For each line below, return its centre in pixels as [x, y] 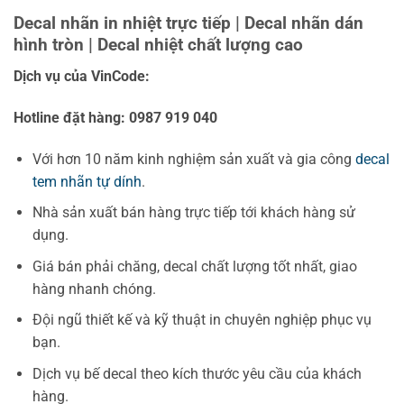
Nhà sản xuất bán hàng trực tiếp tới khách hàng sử [193, 213]
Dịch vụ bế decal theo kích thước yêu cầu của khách [197, 373]
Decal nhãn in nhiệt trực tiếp [124, 23]
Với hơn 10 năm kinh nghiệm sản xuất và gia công [193, 159]
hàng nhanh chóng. [94, 289]
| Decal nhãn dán [299, 23]
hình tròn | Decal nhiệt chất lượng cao [158, 45]
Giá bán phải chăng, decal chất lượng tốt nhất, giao [194, 266]
